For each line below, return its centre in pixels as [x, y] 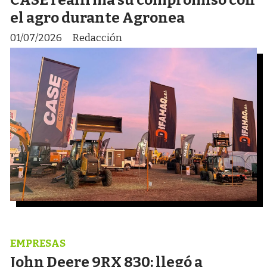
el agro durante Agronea [97, 18]
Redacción [97, 38]
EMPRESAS [38, 243]
